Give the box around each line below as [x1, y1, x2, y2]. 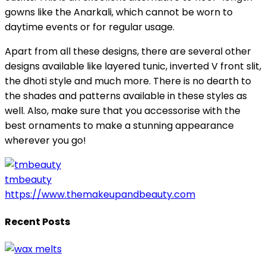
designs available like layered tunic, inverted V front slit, [5, 59, 261, 73]
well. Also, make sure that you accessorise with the [5, 103, 240, 118]
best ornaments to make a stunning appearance [5, 118, 234, 132]
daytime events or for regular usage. [5, 20, 175, 34]
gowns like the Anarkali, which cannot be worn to [5, 5, 233, 19]
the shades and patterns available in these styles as [5, 88, 247, 103]
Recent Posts [5, 215, 70, 229]
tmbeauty [5, 172, 52, 186]
